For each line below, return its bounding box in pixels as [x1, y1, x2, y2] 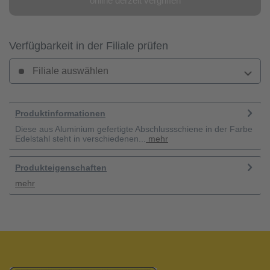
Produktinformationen [15, 108, 105, 118]
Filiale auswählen [30, 65, 108, 76]
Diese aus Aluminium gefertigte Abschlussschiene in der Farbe [15, 124, 253, 134]
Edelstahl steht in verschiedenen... [15, 133, 146, 143]
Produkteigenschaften [15, 162, 107, 172]
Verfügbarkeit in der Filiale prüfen [9, 39, 168, 52]
